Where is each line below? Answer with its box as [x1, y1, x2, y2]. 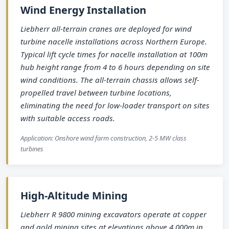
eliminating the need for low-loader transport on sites [20, 100, 210, 111]
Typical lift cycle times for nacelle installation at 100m [20, 49, 208, 60]
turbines [20, 144, 43, 154]
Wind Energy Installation [20, 3, 146, 17]
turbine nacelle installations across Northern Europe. [20, 36, 207, 47]
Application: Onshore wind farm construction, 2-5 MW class [20, 133, 187, 143]
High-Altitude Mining [20, 189, 128, 203]
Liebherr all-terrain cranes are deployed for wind [20, 24, 192, 34]
